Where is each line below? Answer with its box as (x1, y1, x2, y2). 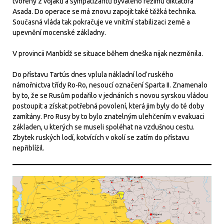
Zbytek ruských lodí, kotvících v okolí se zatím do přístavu (12, 133, 189, 141)
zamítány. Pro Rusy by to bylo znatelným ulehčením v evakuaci (12, 112, 204, 120)
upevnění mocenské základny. (12, 28, 107, 36)
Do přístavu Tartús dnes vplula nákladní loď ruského (12, 70, 173, 78)
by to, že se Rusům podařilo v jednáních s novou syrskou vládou (12, 91, 208, 99)
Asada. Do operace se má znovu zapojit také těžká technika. (12, 7, 196, 15)
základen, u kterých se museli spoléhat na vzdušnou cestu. (12, 122, 194, 131)
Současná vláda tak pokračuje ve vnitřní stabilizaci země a (12, 17, 190, 26)
